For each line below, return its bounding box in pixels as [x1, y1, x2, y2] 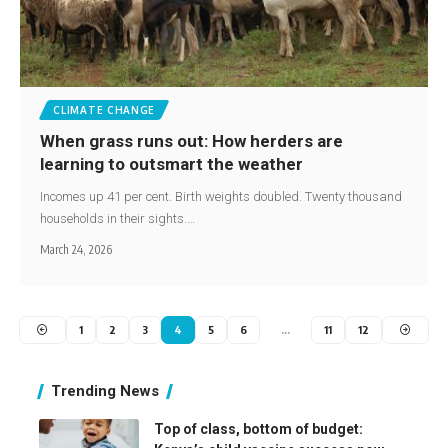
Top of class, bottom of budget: [154, 421, 363, 438]
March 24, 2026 [40, 242, 113, 258]
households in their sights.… [40, 211, 196, 227]
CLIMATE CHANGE [53, 104, 156, 117]
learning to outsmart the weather [40, 154, 308, 175]
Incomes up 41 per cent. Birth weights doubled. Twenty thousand [40, 189, 403, 205]
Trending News [51, 382, 159, 401]
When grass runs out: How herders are [40, 131, 344, 152]
